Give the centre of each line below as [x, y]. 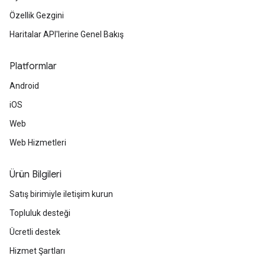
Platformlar [33, 66]
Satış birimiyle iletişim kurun [61, 194]
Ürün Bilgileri [35, 174]
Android [24, 86]
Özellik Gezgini [37, 15]
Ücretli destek [35, 232]
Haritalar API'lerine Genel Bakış [67, 34]
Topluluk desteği [40, 213]
